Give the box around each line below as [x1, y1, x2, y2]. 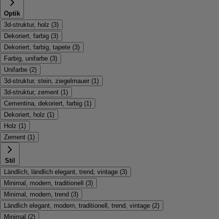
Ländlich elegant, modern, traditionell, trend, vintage [4, 202, 150, 209]
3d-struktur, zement [4, 88, 59, 96]
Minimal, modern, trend [4, 191, 69, 198]
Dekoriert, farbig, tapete [4, 44, 70, 51]
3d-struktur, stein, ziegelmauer [4, 77, 89, 85]
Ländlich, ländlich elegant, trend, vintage [4, 168, 118, 175]
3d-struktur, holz [4, 21, 49, 28]
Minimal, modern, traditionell [4, 179, 84, 187]
